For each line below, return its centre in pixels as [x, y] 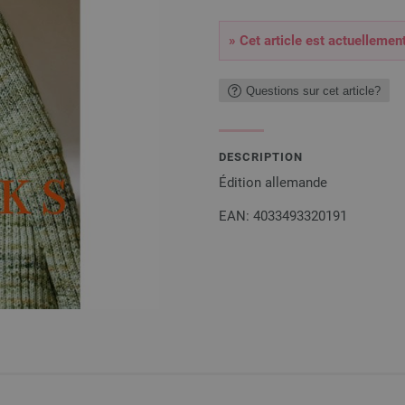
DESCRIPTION [261, 157]
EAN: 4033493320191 [283, 216]
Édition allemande [273, 183]
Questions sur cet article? [313, 90]
